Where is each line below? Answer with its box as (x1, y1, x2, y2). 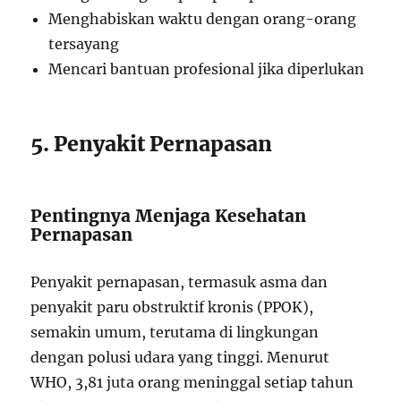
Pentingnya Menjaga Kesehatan (30, 205, 307, 226)
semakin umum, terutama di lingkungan (30, 323, 320, 341)
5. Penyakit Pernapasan (30, 131, 273, 157)
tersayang (48, 35, 120, 53)
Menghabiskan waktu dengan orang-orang (48, 10, 357, 28)
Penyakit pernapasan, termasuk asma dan (30, 273, 328, 291)
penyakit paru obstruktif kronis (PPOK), (30, 298, 314, 316)
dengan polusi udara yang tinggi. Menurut (30, 348, 330, 366)
